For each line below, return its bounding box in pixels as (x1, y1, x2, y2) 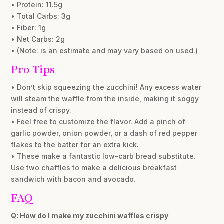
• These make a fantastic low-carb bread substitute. (11, 152, 196, 161)
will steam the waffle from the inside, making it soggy (11, 94, 199, 103)
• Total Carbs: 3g (11, 12, 71, 21)
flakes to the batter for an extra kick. (11, 140, 139, 149)
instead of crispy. (11, 106, 72, 115)
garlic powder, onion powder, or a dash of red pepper (11, 129, 198, 138)
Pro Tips (11, 62, 55, 78)
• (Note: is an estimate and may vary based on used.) (11, 46, 198, 55)
